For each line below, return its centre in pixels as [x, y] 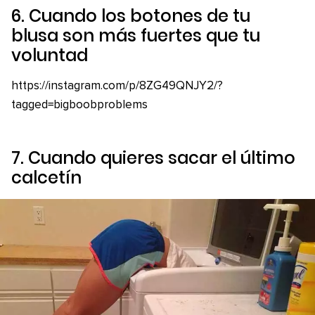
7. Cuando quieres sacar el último [153, 157]
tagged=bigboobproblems [79, 105]
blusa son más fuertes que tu [136, 35]
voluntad [50, 55]
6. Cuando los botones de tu [131, 15]
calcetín [46, 177]
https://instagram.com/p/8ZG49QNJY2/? [117, 86]
